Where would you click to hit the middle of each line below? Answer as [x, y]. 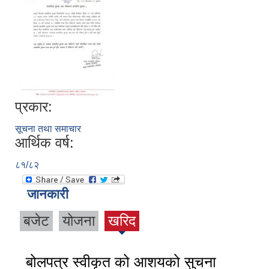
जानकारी [48, 195]
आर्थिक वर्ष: [44, 143]
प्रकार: [34, 107]
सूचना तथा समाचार [48, 129]
